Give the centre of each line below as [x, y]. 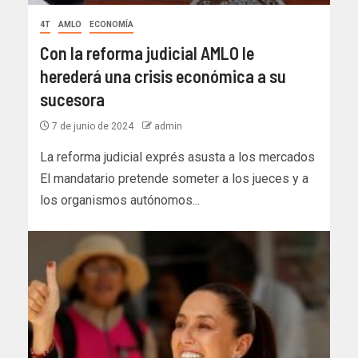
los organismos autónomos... [120, 201]
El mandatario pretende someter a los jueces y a [174, 179]
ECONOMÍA [111, 25]
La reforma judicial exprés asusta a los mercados [177, 157]
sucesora [72, 99]
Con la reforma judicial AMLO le [147, 53]
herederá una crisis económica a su [163, 76]
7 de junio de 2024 [93, 127]
